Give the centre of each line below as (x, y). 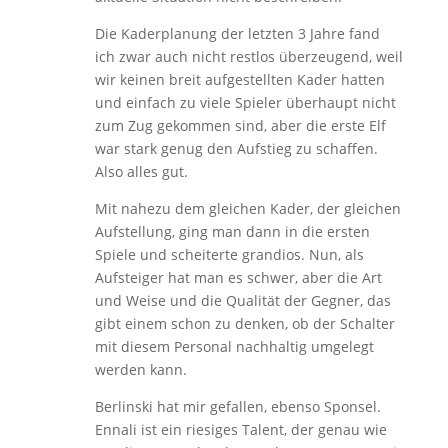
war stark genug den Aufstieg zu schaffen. (236, 148)
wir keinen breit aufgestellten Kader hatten (239, 79)
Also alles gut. (141, 171)
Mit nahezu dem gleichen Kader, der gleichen (247, 208)
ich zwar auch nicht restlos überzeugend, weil (248, 56)
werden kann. (140, 369)
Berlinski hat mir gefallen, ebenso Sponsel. (237, 406)
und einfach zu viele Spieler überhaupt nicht (245, 102)
